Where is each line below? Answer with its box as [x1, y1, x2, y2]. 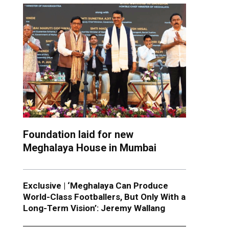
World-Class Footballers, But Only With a [22, 192, 186, 202]
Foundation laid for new [22, 128, 133, 141]
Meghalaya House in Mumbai [22, 142, 156, 154]
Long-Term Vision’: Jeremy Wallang [22, 203, 165, 214]
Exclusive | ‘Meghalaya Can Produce [22, 180, 168, 191]
